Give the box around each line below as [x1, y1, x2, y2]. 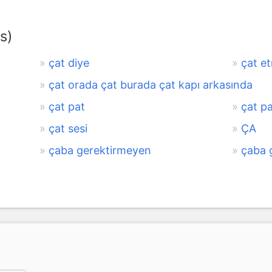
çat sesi [48, 121, 87, 135]
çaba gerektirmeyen [48, 143, 151, 157]
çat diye [48, 56, 89, 69]
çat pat [48, 100, 85, 113]
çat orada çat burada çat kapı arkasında [48, 78, 253, 91]
